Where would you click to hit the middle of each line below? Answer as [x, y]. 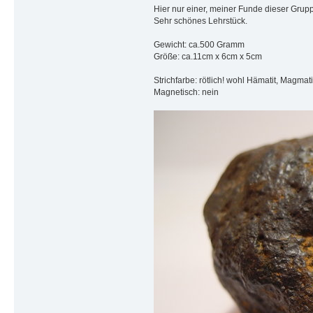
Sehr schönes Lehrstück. [200, 21]
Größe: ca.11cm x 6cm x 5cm [208, 56]
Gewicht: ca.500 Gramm [199, 44]
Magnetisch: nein [186, 92]
